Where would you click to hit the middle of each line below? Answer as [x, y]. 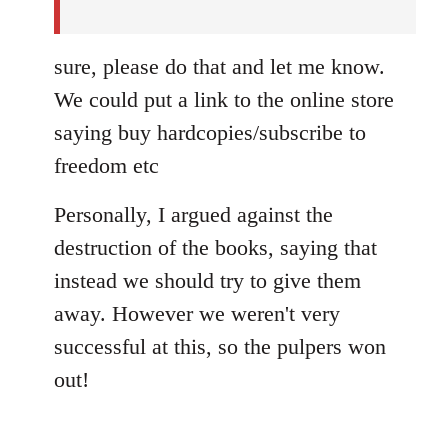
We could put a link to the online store [224, 99]
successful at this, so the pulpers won [220, 346]
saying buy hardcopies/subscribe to [210, 132]
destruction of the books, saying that [215, 247]
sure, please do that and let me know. [219, 66]
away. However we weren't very [197, 313]
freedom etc [106, 165]
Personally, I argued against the [193, 214]
